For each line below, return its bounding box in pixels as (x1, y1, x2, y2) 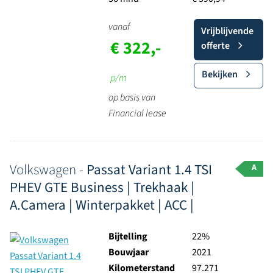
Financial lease (108, 107, 166, 120)
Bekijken (201, 68, 238, 81)
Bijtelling (108, 230, 147, 243)
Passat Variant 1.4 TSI (87, 160, 212, 180)
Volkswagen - (10, 160, 87, 180)
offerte (200, 39, 230, 52)
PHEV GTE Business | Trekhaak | (10, 177, 194, 197)
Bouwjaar (108, 246, 149, 259)
